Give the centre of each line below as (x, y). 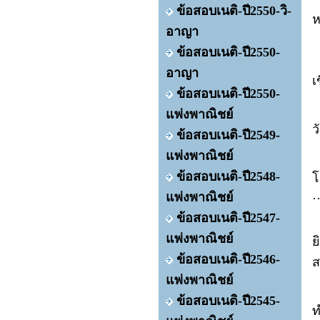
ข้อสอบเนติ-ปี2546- (228, 259)
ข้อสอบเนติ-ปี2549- (228, 135)
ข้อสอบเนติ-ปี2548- (228, 176)
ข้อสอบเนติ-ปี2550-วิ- (234, 11)
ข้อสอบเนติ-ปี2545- (228, 301)
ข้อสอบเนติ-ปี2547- (228, 218)
